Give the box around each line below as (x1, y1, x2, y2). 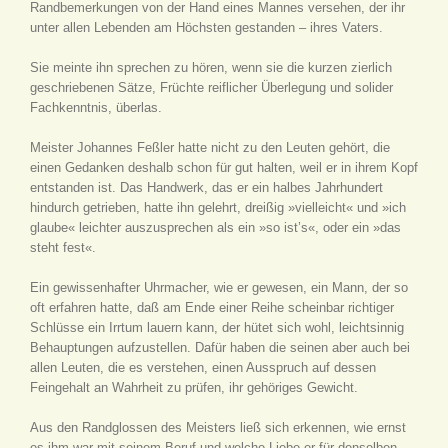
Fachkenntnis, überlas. (30, 100, 162, 115)
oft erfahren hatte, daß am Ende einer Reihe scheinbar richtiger (30, 300, 394, 315)
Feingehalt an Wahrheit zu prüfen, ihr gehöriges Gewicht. (30, 380, 358, 395)
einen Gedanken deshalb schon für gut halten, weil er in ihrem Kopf (30, 160, 418, 175)
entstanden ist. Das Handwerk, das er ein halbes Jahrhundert (30, 180, 383, 195)
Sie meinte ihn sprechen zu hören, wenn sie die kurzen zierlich (30, 60, 392, 75)
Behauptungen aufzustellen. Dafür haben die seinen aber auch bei (30, 340, 410, 355)
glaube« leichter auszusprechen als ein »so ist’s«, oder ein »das (30, 220, 401, 235)
